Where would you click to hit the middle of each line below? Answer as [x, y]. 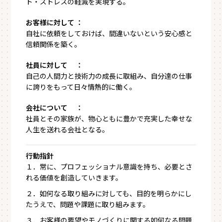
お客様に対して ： [55, 22]
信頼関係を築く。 [54, 44]
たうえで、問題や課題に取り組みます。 [88, 204]
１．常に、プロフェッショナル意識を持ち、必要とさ [109, 166]
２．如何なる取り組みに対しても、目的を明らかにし [109, 193]
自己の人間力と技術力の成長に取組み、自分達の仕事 [109, 76]
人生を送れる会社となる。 [68, 129]
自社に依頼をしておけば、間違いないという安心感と [109, 33]
